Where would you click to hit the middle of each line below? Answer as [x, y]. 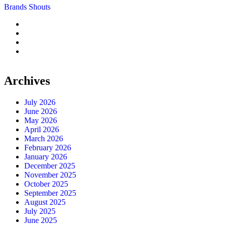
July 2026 [40, 102]
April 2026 [42, 129]
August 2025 [45, 202]
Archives [27, 80]
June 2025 [41, 220]
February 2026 [48, 147]
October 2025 [46, 184]
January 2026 [46, 156]
